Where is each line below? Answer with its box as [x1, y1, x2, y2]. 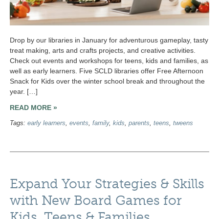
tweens [173, 119, 193, 127]
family [92, 119, 109, 127]
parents [129, 119, 150, 127]
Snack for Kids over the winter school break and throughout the [10, 77, 205, 86]
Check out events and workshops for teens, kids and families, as [10, 57, 208, 65]
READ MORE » [10, 103, 57, 111]
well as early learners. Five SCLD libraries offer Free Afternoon [10, 67, 203, 75]
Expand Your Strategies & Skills [10, 176, 204, 192]
